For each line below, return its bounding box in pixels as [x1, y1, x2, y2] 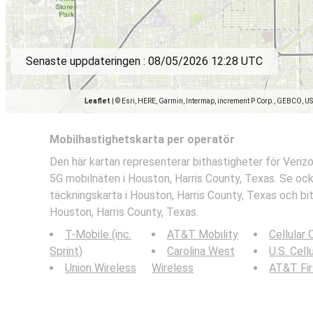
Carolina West [167, 245, 235, 258]
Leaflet [85, 97, 110, 105]
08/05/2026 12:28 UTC [148, 54, 263, 68]
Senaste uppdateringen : [26, 54, 148, 68]
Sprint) [50, 245, 82, 258]
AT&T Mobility [167, 228, 239, 241]
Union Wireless [65, 261, 136, 275]
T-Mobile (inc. [65, 228, 131, 241]
